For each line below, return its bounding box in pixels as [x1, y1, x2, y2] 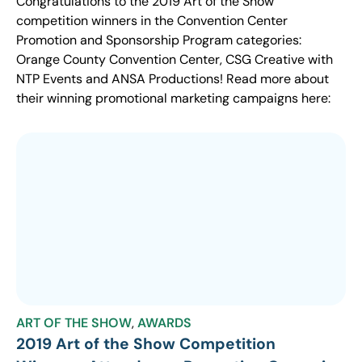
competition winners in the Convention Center [16, 12, 288, 30]
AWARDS [137, 314, 192, 332]
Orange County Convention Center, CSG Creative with [16, 51, 333, 69]
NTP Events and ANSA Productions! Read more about [16, 70, 329, 88]
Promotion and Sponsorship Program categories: [16, 32, 301, 49]
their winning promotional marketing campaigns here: [16, 90, 330, 107]
